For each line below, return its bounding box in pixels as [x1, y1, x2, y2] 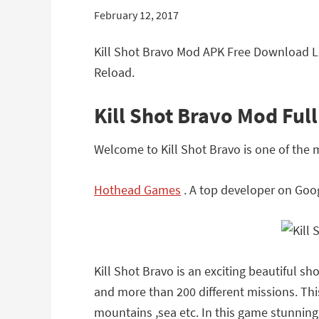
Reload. [94, 64, 135, 80]
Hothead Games [94, 182, 181, 198]
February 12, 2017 [94, 8, 179, 22]
